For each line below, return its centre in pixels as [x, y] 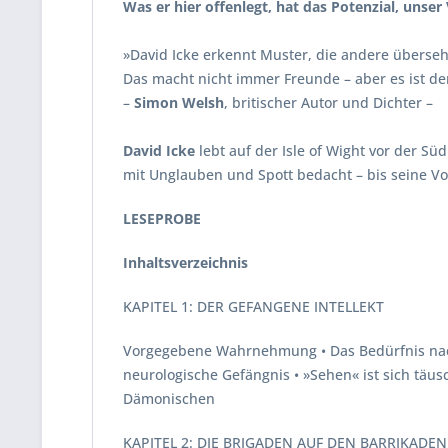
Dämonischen [169, 398]
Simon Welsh [179, 102]
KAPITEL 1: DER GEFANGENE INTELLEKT [253, 306]
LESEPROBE [162, 218]
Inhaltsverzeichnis [185, 262]
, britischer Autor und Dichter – [328, 102]
